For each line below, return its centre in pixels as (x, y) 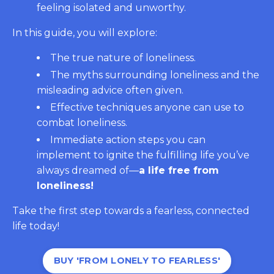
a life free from (179, 171)
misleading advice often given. (110, 90)
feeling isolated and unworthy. (111, 7)
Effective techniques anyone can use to (147, 108)
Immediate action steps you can (128, 140)
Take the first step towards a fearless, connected (131, 211)
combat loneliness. (82, 123)
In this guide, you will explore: (85, 32)
